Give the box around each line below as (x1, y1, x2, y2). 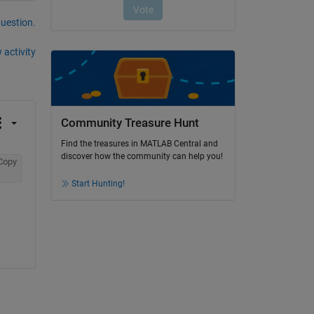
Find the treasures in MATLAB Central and (60, 139, 218, 149)
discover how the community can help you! (60, 151, 223, 162)
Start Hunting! (71, 179, 125, 189)
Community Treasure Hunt (60, 116, 199, 130)
